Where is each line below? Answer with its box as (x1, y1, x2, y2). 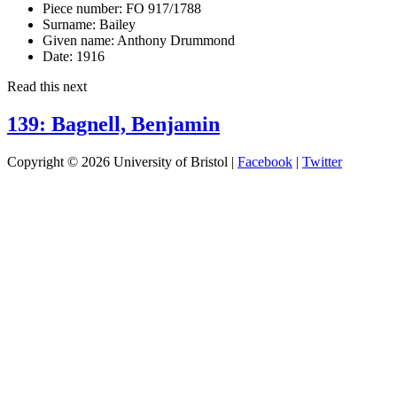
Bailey (96, 16, 136, 32)
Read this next (7, 78, 87, 94)
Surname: (43, 16, 96, 32)
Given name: (43, 32, 114, 48)
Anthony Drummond (114, 32, 235, 48)
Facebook (237, 153, 292, 169)
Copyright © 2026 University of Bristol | (7, 153, 237, 169)
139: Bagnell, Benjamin (7, 112, 220, 136)
